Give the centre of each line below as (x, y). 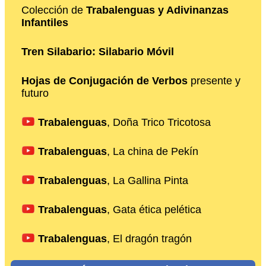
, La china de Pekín (153, 152)
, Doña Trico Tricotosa (159, 123)
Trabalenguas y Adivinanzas (157, 10)
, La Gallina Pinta (148, 181)
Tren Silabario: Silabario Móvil (98, 52)
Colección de (54, 10)
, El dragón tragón (149, 239)
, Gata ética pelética (154, 210)
